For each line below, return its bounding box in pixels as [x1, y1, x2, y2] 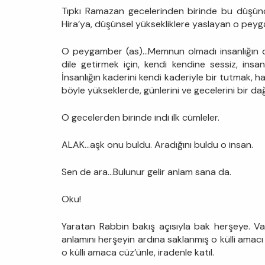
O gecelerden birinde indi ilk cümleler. [62, 111, 219, 124]
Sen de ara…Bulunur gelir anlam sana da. [62, 165, 231, 178]
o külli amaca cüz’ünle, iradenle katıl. [62, 245, 214, 258]
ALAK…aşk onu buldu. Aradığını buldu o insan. [62, 138, 253, 151]
